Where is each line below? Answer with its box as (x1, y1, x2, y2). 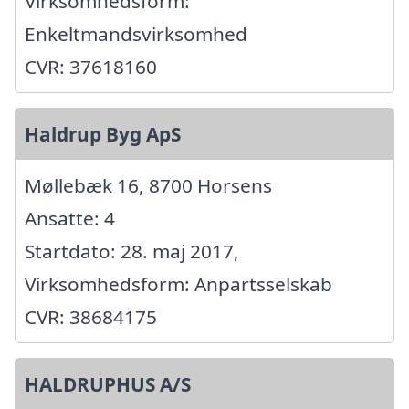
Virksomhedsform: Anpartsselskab (25, 270, 332, 297)
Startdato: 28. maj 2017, (25, 237, 239, 264)
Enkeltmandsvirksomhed (25, 20, 247, 47)
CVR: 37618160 (25, 53, 157, 79)
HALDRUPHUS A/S (25, 371, 191, 397)
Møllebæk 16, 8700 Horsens (25, 172, 272, 198)
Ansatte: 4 (25, 204, 115, 231)
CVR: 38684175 (25, 303, 157, 330)
